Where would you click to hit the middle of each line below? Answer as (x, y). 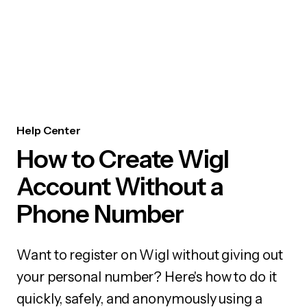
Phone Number (100, 214)
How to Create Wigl (123, 159)
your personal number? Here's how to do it (147, 277)
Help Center (49, 130)
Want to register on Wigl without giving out (150, 255)
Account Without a (120, 186)
